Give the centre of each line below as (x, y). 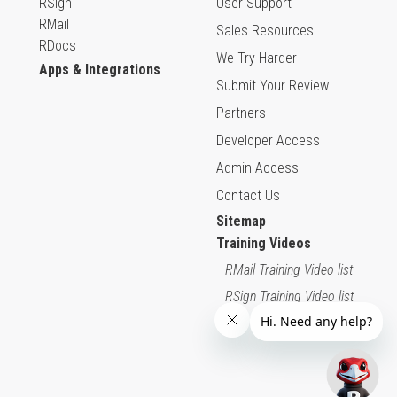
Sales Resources (265, 31)
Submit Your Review (272, 86)
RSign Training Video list (290, 296)
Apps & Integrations (100, 70)
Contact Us (248, 195)
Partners (241, 113)
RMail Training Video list (289, 270)
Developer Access (268, 140)
